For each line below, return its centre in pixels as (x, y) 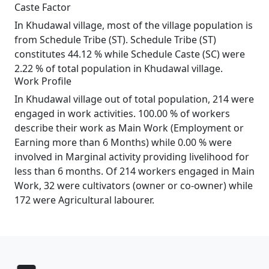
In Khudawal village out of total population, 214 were (134, 99)
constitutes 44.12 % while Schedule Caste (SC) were (130, 54)
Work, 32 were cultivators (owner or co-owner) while (134, 186)
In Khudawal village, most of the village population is (134, 25)
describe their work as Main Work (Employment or (129, 128)
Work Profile (43, 81)
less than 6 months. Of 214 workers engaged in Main (134, 171)
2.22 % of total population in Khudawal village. (119, 68)
